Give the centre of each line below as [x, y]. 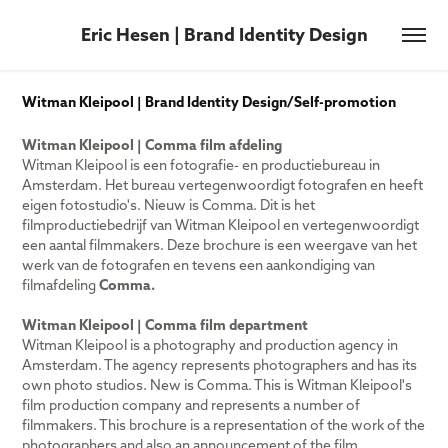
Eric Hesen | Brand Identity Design [224, 34]
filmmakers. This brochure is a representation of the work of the [224, 425]
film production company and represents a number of [191, 405]
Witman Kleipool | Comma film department [165, 325]
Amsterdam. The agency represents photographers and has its [220, 365]
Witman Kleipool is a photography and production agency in [210, 345]
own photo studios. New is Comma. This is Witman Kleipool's [217, 385]
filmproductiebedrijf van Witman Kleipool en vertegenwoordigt [221, 225]
